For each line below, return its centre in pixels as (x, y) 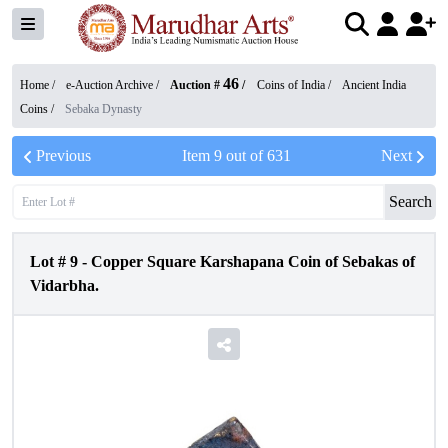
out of (244, 155)
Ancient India (374, 85)
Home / (39, 85)
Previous (63, 155)
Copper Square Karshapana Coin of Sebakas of (253, 261)
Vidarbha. (64, 285)
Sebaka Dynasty (103, 109)
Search (410, 201)
